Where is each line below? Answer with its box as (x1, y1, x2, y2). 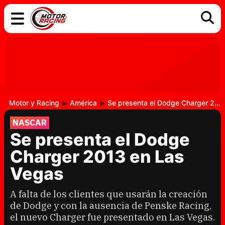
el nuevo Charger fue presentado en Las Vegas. (10, 211, 215, 223)
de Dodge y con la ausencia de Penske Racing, (10, 199, 211, 211)
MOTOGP (144, 63, 180, 74)
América (70, 98, 97, 107)
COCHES (22, 48, 54, 59)
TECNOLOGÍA (22, 63, 75, 74)
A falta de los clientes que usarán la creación (10, 188, 207, 200)
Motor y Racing (9, 98, 59, 107)
